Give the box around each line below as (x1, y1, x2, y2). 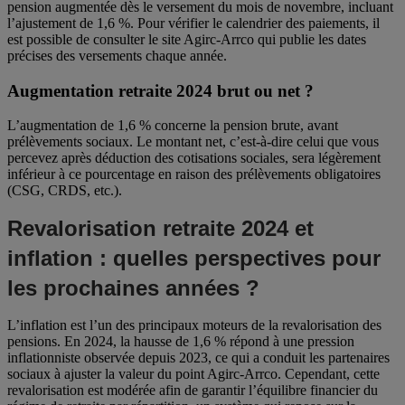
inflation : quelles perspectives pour (7, 246, 381, 271)
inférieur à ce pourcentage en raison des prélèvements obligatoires (7, 166, 381, 183)
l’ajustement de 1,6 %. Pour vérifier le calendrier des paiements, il (7, 14, 380, 31)
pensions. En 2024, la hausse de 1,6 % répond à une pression (7, 334, 354, 350)
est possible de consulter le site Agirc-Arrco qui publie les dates (7, 31, 366, 47)
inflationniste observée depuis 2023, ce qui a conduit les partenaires (7, 350, 390, 366)
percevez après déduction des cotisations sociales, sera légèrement (7, 150, 381, 166)
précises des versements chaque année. (7, 47, 227, 63)
